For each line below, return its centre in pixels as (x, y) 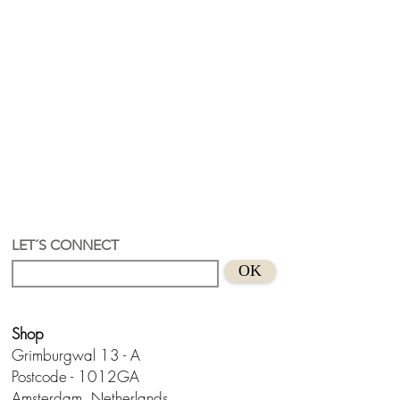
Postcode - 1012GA (75, 376)
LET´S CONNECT (65, 245)
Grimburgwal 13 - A (76, 355)
